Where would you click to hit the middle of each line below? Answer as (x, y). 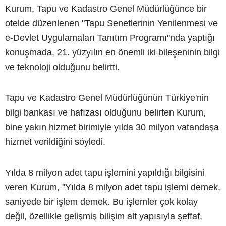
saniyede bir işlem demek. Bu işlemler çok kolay (101, 202)
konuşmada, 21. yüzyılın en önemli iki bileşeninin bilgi (112, 52)
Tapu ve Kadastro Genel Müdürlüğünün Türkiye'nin (107, 98)
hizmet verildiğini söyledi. (55, 142)
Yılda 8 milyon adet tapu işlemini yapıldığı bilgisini (105, 172)
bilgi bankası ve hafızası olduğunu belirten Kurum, (105, 112)
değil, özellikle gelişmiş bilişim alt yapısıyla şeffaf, (104, 216)
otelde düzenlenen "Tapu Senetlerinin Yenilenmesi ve (111, 23)
